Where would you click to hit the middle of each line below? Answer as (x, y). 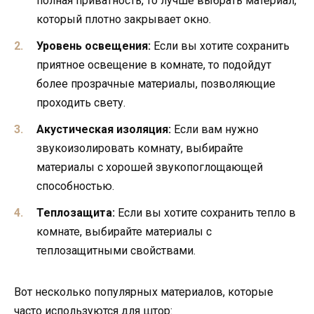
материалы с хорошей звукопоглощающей (150, 168)
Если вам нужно (215, 130)
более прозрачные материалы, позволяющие (156, 84)
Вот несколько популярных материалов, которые (144, 292)
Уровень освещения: (94, 46)
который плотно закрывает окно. (124, 19)
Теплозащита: (76, 213)
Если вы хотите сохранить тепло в (205, 213)
